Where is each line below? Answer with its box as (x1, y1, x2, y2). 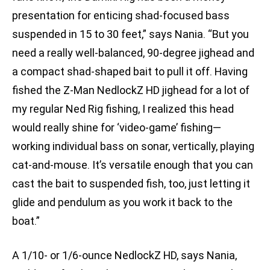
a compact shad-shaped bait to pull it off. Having (12, 65, 248, 78)
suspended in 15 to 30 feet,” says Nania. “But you (12, 28, 249, 41)
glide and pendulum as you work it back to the (12, 196, 233, 209)
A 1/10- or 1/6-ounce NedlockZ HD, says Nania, (12, 249, 237, 262)
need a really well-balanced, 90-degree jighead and (12, 46, 254, 60)
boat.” (12, 215, 40, 228)
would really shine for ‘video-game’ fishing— (12, 121, 221, 134)
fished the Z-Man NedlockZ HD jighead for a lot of (12, 84, 250, 97)
